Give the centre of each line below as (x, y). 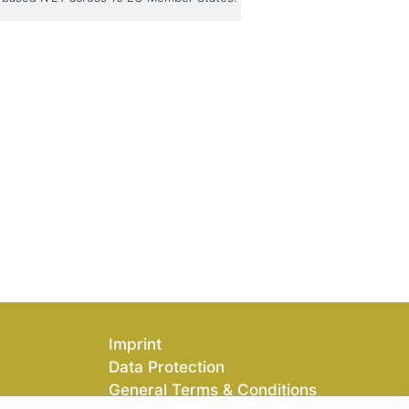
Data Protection (166, 367)
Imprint (135, 344)
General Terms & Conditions (212, 390)
